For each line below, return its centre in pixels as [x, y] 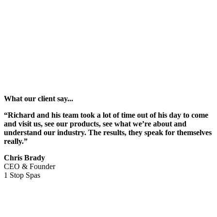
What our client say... [39, 99]
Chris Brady [24, 158]
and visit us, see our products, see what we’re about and [95, 124]
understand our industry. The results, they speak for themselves [108, 133]
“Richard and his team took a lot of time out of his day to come [106, 115]
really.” [16, 141]
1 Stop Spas [22, 175]
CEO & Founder [30, 167]
